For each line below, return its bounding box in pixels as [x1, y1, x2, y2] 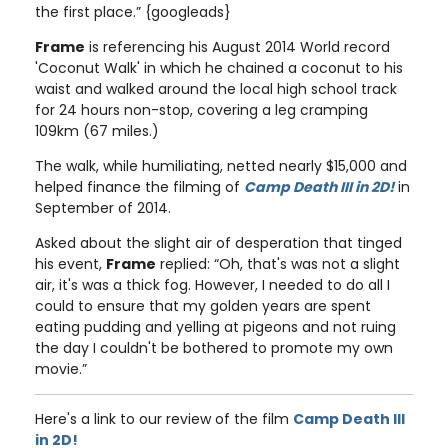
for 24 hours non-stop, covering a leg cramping [35, 99, 368, 120]
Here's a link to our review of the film [35, 408, 293, 429]
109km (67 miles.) [35, 120, 159, 141]
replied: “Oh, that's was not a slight [156, 253, 400, 274]
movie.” [35, 358, 87, 379]
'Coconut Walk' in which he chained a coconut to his [35, 57, 403, 78]
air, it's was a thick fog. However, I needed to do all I [35, 274, 390, 295]
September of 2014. [35, 197, 171, 218]
